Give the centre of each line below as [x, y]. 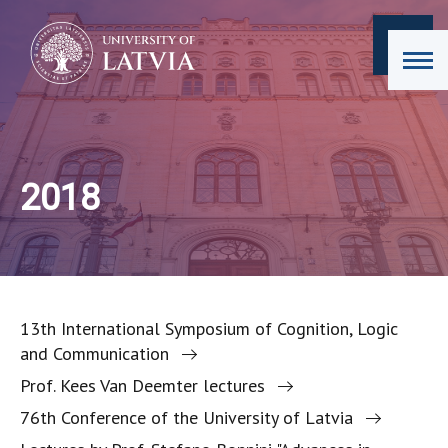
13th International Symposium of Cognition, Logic [209, 328]
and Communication [94, 353]
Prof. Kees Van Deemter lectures [142, 385]
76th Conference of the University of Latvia [186, 417]
